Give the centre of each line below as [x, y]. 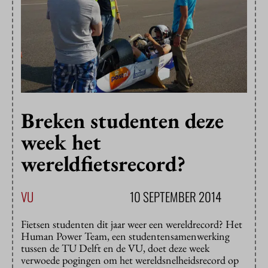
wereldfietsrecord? [103, 164]
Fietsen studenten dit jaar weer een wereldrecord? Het [132, 224]
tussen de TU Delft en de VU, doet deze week [115, 248]
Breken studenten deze [122, 121]
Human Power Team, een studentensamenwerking [125, 236]
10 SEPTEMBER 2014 [176, 197]
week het [61, 142]
